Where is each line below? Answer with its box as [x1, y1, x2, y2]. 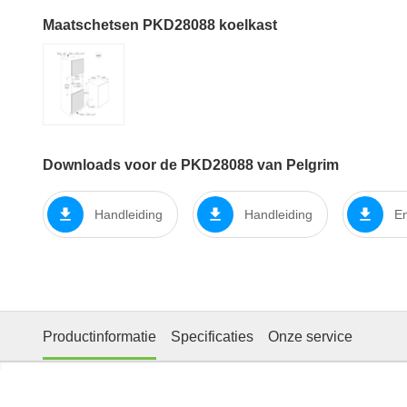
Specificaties [171, 328, 253, 344]
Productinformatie [43, 328, 156, 344]
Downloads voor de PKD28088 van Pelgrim [43, 157, 339, 174]
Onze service [268, 328, 352, 344]
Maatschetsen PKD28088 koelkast [43, 17, 277, 34]
